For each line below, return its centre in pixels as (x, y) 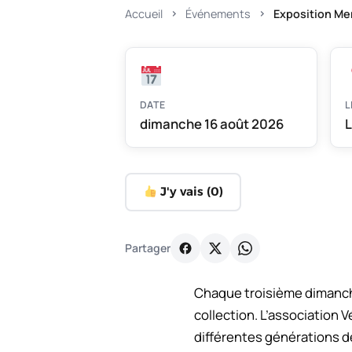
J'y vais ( (183, 192)
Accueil (144, 13)
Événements (218, 13)
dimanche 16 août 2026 (212, 123)
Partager (148, 248)
